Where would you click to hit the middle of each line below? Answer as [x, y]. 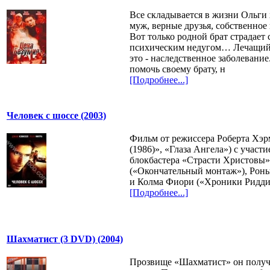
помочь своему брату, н [177, 69]
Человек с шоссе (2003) [56, 115]
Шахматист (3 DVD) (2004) [65, 239]
